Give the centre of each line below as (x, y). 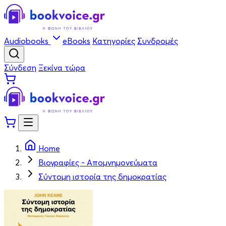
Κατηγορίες (114, 41)
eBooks (76, 41)
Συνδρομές (158, 41)
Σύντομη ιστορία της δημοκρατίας (102, 177)
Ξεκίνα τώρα (62, 68)
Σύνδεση (20, 68)
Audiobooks (27, 41)
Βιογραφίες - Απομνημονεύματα (98, 162)
